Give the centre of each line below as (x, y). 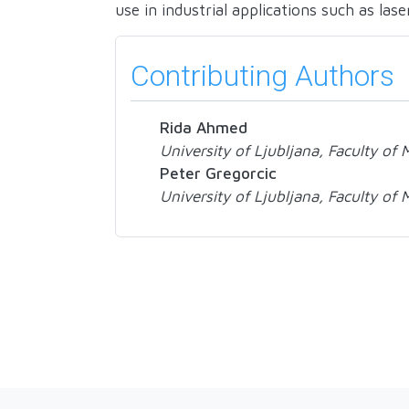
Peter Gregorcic (218, 173)
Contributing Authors (262, 76)
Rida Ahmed (204, 127)
